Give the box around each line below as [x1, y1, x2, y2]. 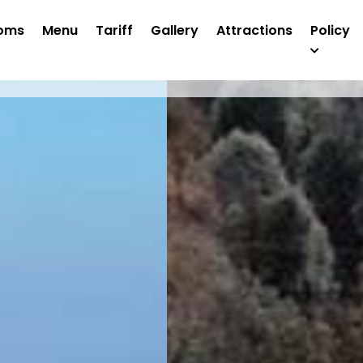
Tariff [95, 20, 133, 40]
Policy [310, 20, 350, 40]
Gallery [150, 20, 199, 40]
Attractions [216, 20, 293, 40]
